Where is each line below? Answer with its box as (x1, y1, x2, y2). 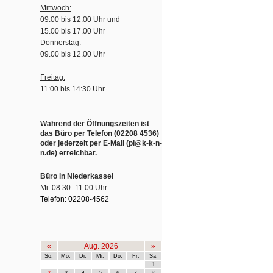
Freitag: (40, 73, 65, 82)
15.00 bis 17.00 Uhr (40, 27, 105, 35)
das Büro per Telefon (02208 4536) (40, 129, 159, 138)
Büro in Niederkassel (40, 172, 113, 180)
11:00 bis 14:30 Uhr (40, 85, 105, 93)
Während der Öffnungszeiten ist (40, 119, 149, 128)
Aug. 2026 (83, 242, 118, 250)
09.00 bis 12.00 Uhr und (40, 15, 120, 24)
